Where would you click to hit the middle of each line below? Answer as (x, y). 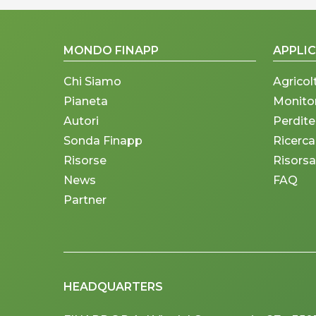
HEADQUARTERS (114, 286)
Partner (85, 200)
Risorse (85, 161)
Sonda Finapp (103, 141)
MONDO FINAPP (111, 51)
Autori (81, 121)
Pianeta (86, 102)
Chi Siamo (93, 82)
